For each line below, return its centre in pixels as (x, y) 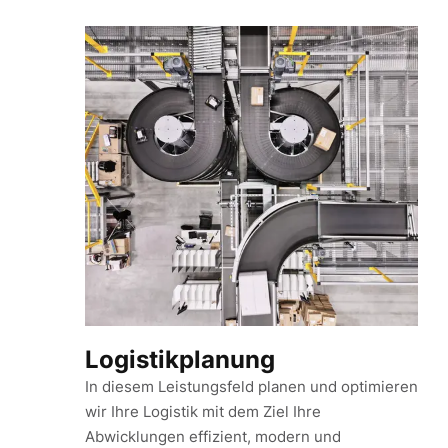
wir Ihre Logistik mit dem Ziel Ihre (203, 411)
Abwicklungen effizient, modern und (213, 436)
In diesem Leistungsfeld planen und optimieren (251, 386)
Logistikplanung (180, 359)
